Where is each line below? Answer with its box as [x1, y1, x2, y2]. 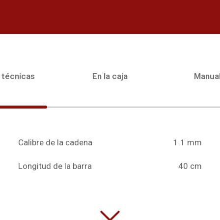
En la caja [92, 71, 128, 81]
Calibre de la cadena [18, 137, 93, 147]
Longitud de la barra [18, 161, 92, 171]
